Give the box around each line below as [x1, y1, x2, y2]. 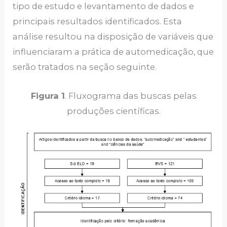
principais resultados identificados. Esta [13, 16, 182, 27]
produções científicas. [66, 105, 161, 116]
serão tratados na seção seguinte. [13, 62, 157, 72]
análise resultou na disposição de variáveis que [13, 31, 214, 42]
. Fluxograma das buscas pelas [64, 90, 197, 101]
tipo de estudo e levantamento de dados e [13, 1, 195, 12]
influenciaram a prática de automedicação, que [13, 47, 214, 57]
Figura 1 [30, 90, 65, 101]
